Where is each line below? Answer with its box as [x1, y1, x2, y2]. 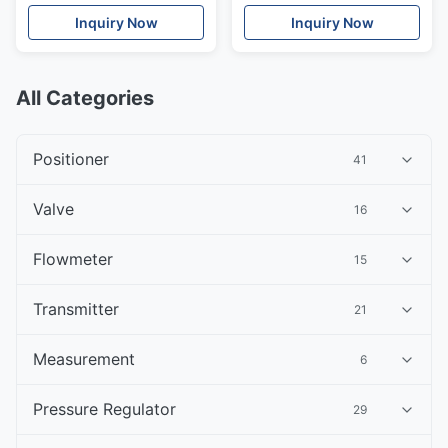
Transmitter [33, 299, 119, 319]
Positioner [33, 149, 109, 169]
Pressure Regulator [33, 399, 176, 419]
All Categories [16, 86, 154, 110]
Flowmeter [33, 249, 113, 269]
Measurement [33, 349, 135, 369]
